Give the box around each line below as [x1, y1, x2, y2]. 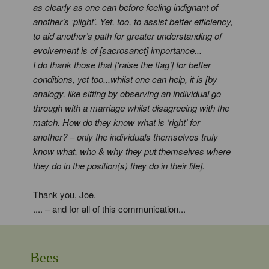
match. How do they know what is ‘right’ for [33, 116, 200, 128]
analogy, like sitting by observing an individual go [33, 87, 221, 100]
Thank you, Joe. [33, 188, 96, 201]
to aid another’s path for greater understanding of [33, 29, 222, 42]
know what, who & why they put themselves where [33, 145, 231, 157]
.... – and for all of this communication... [33, 202, 186, 215]
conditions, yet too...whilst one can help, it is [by [33, 73, 217, 85]
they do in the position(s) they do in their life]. [33, 159, 205, 172]
